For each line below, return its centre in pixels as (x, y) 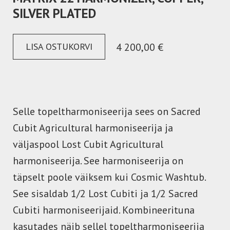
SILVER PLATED (54, 13)
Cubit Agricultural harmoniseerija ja (93, 128)
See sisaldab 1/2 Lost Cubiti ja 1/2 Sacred (106, 194)
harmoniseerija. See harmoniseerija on (98, 161)
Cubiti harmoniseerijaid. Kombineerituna (104, 210)
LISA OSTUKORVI (59, 46)
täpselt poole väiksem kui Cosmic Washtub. (109, 177)
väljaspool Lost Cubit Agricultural (88, 144)
